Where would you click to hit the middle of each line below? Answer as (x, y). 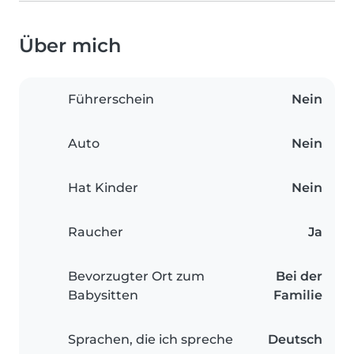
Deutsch (295, 340)
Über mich (70, 46)
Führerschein (111, 100)
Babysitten (103, 296)
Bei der (299, 277)
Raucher (96, 232)
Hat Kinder (103, 188)
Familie (298, 296)
